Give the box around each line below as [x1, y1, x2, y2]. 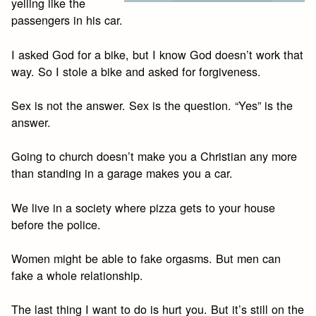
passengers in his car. [11, 11, 123, 29]
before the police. [11, 215, 102, 233]
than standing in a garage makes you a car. [11, 164, 233, 182]
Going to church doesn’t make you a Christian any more [11, 147, 298, 165]
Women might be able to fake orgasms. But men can [11, 249, 281, 267]
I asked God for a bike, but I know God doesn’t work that [11, 45, 304, 63]
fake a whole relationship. [11, 266, 144, 284]
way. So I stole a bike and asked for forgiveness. [11, 62, 262, 80]
